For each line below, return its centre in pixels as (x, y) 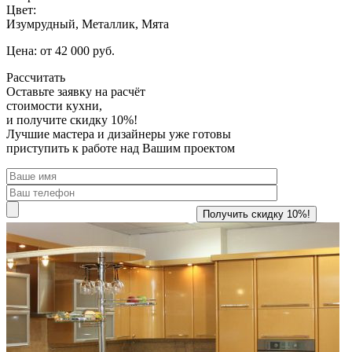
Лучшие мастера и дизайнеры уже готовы (119, 134)
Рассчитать (36, 77)
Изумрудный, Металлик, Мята (88, 24)
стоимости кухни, (54, 105)
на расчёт (119, 91)
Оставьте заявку (49, 91)
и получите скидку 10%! (72, 119)
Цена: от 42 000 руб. (60, 50)
